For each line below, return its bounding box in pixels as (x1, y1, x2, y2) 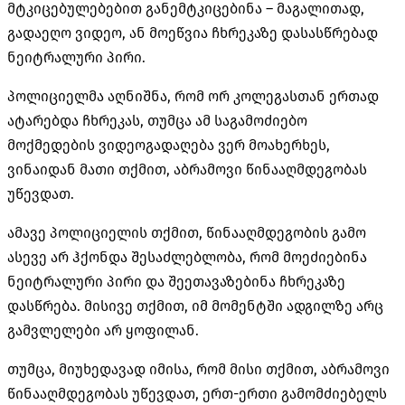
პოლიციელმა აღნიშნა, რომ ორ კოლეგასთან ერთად (7, 87, 379, 105)
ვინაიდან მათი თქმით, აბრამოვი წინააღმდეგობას (7, 160, 367, 178)
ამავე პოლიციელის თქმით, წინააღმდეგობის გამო (7, 223, 366, 241)
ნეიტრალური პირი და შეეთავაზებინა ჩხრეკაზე (7, 272, 345, 290)
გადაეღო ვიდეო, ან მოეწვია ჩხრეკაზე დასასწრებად (7, 24, 378, 42)
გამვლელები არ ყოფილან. (7, 321, 199, 339)
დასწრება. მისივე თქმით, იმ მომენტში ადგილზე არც (7, 297, 383, 315)
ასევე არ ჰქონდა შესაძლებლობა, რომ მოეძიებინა (7, 248, 367, 266)
